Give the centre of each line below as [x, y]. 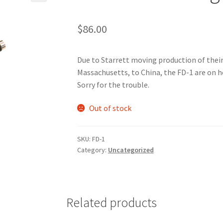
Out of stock [111, 108]
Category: [92, 150]
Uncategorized [131, 150]
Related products [111, 202]
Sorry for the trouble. [113, 84]
